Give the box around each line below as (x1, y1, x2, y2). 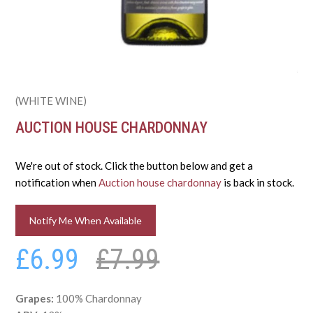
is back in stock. (221, 176, 295, 189)
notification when (15, 176, 99, 189)
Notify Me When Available (29, 214, 143, 227)
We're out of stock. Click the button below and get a (15, 159, 254, 173)
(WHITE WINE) (15, 94, 87, 107)
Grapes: (15, 292, 57, 305)
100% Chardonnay (56, 292, 199, 305)
